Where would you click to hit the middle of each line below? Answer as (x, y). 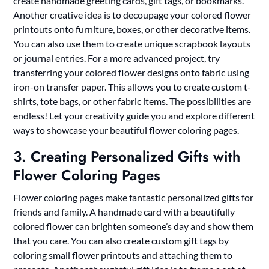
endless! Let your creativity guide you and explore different (134, 115)
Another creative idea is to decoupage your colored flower (132, 14)
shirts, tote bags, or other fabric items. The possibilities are (132, 101)
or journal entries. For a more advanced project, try (117, 58)
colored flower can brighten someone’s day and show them (134, 226)
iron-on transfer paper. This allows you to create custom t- (132, 86)
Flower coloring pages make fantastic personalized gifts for (134, 197)
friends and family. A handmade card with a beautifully (124, 211)
